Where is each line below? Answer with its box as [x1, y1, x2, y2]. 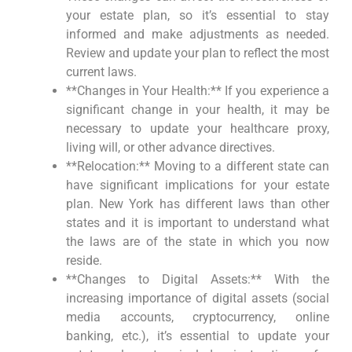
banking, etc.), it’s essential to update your [65, 328, 329, 343]
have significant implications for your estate [65, 177, 329, 192]
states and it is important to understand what [65, 214, 329, 230]
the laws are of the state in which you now [65, 233, 329, 249]
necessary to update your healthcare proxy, [65, 120, 329, 136]
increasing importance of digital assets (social [65, 290, 329, 306]
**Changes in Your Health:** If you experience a [65, 82, 329, 98]
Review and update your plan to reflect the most [65, 45, 329, 60]
